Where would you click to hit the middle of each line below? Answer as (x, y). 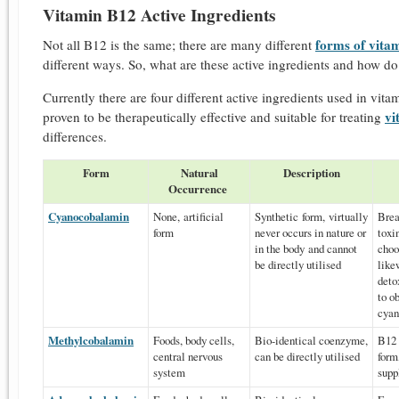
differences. (77, 136)
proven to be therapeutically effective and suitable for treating (214, 116)
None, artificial (188, 216)
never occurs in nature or (310, 232)
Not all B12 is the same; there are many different (179, 44)
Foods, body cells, (194, 340)
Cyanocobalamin (89, 216)
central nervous (188, 356)
